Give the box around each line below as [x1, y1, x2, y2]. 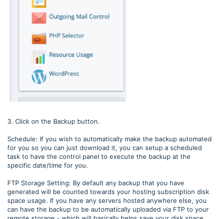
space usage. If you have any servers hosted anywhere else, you [7, 196, 207, 204]
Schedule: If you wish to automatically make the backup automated [7, 134, 212, 143]
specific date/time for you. [7, 161, 88, 169]
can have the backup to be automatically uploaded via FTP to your [7, 205, 209, 213]
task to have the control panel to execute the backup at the [7, 152, 191, 160]
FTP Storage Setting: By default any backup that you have [7, 178, 184, 187]
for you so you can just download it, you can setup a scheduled [7, 143, 202, 152]
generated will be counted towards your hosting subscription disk [7, 187, 209, 196]
